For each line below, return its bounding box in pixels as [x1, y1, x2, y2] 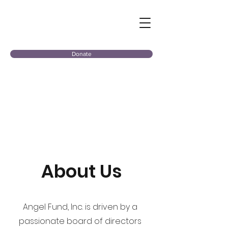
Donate [71, 50, 92, 58]
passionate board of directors [19, 215, 141, 227]
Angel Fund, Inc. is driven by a [23, 201, 137, 213]
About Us [41, 159, 122, 184]
